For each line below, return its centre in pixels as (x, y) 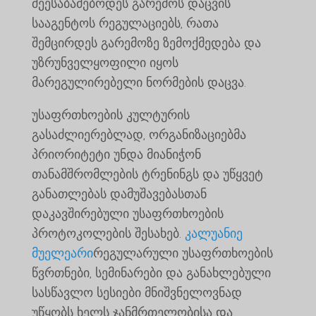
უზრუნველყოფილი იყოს (105, 62)
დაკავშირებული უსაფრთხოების (127, 213)
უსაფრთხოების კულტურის (110, 115)
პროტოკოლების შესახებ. (108, 233)
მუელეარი (62, 253)
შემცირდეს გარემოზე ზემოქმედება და (146, 43)
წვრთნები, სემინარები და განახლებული (151, 273)
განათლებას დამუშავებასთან (119, 194)
